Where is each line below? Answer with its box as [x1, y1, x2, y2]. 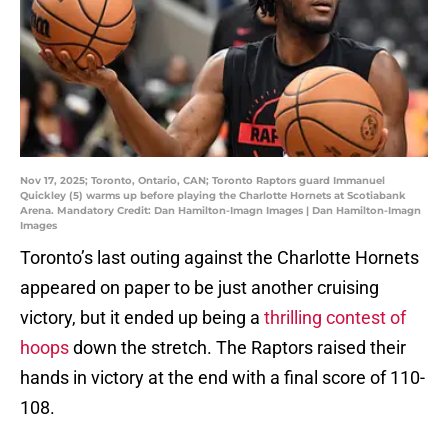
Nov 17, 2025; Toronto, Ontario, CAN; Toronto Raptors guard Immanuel [20, 174, 385, 188]
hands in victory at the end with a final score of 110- [20, 367, 425, 389]
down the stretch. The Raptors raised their [73, 337, 406, 359]
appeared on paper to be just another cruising [20, 277, 379, 299]
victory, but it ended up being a [20, 307, 260, 329]
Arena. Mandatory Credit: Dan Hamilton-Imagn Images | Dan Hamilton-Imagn [20, 204, 421, 218]
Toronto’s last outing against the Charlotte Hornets [20, 247, 419, 269]
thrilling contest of [260, 307, 406, 329]
